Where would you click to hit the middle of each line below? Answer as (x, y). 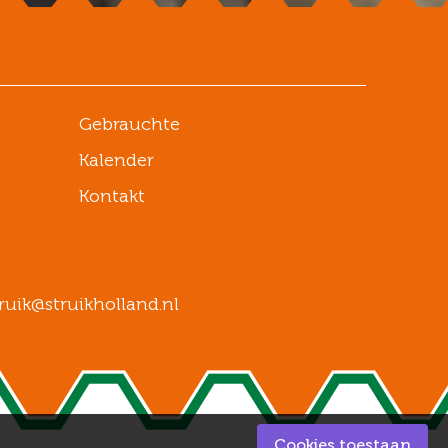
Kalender (116, 160)
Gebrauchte (129, 124)
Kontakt (111, 196)
